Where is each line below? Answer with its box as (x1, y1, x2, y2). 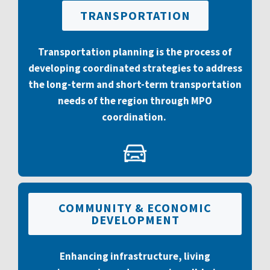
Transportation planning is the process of (38, 45, 232, 58)
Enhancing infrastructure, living (60, 250, 210, 263)
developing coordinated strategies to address (28, 61, 242, 75)
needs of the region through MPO (58, 94, 212, 107)
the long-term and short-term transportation (28, 78, 242, 91)
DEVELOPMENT (90, 212, 180, 227)
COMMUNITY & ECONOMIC (58, 200, 212, 215)
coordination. (102, 110, 168, 124)
